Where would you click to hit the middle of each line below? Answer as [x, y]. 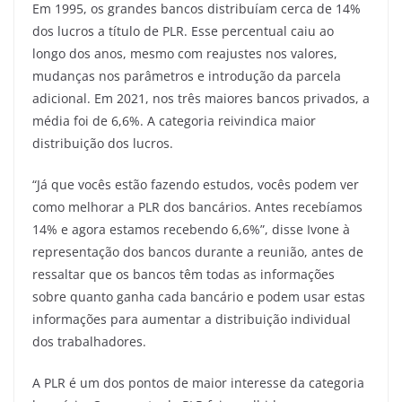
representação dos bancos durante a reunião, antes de [198, 251]
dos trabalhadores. [89, 341]
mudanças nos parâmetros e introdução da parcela [187, 75]
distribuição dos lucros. [103, 143]
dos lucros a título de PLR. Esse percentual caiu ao [183, 31]
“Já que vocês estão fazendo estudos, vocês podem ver [196, 184]
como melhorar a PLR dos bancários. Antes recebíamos [197, 206]
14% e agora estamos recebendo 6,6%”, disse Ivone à [191, 229]
